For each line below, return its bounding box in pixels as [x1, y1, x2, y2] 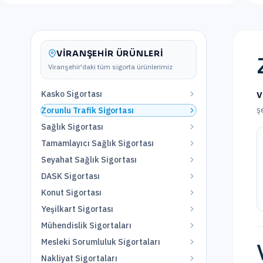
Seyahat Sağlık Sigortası [41, 154, 137, 165]
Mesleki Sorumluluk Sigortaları [41, 237, 160, 247]
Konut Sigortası [41, 187, 102, 198]
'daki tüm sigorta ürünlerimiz [80, 62, 173, 71]
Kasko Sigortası [41, 89, 102, 99]
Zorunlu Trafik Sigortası [41, 105, 134, 116]
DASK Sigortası [41, 171, 100, 181]
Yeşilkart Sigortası [41, 204, 113, 214]
